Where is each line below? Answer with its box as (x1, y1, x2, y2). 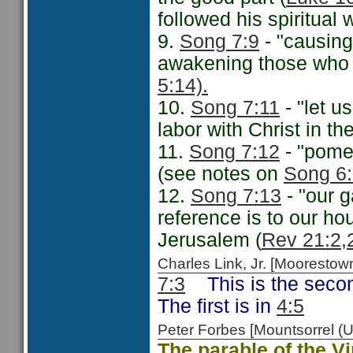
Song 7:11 (191, 97, 280, 118)
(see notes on (158, 163, 284, 184)
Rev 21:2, (262, 229, 347, 251)
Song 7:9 (180, 31, 259, 52)
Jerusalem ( (158, 229, 262, 251)
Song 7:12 (189, 141, 280, 162)
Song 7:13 (191, 185, 281, 206)
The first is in (158, 295, 277, 317)
